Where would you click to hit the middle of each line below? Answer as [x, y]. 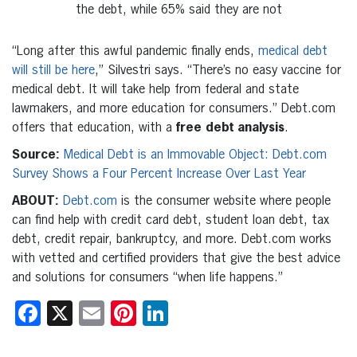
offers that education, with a [94, 128]
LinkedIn [211, 313]
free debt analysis [230, 128]
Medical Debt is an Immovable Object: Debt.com [195, 155]
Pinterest [184, 313]
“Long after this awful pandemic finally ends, [135, 51]
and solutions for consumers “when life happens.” [147, 278]
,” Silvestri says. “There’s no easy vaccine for [218, 71]
